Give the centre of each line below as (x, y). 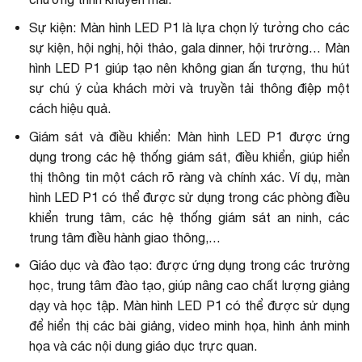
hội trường (277, 47)
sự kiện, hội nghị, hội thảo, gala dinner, (137, 47)
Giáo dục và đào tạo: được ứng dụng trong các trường (189, 265)
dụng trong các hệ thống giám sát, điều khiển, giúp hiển (189, 156)
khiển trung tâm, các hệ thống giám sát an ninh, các (189, 217)
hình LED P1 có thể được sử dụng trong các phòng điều (189, 197)
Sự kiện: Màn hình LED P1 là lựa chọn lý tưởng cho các (189, 27)
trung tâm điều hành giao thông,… (124, 237)
